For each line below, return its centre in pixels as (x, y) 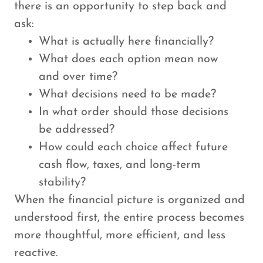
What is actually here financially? (126, 42)
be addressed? (77, 130)
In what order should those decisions (134, 112)
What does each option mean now (128, 59)
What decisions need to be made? (127, 95)
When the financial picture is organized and (129, 200)
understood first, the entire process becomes (129, 218)
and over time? (78, 77)
